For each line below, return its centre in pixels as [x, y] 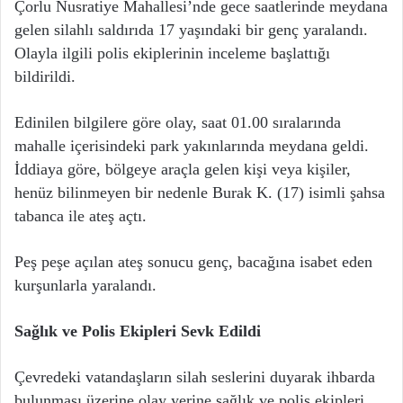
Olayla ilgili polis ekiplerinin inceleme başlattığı [172, 54]
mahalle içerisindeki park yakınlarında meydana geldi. [192, 146]
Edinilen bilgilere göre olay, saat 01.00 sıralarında [178, 123]
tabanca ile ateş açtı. [81, 216]
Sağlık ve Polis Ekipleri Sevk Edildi [138, 331]
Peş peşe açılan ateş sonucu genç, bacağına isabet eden [193, 262]
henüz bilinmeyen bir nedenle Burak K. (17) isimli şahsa [200, 193]
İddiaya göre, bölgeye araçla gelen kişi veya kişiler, [183, 170]
